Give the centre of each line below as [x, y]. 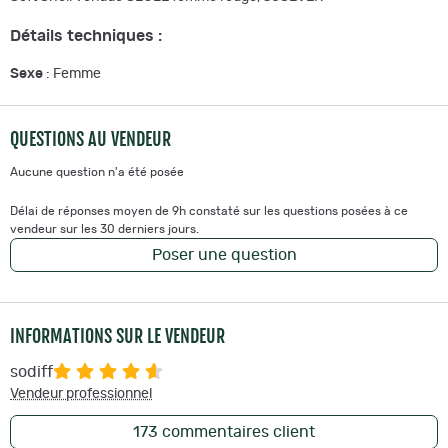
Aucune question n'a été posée [97, 172]
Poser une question [224, 255]
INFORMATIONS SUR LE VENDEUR [117, 336]
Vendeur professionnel [81, 394]
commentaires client [236, 432]
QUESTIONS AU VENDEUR [90, 139]
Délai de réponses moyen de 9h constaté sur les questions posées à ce [209, 211]
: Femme [72, 74]
